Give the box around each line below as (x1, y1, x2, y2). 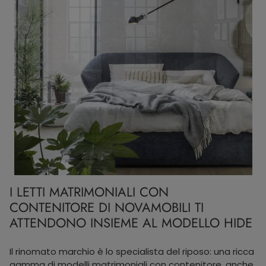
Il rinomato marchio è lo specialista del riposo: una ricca (9, 245, 254, 258)
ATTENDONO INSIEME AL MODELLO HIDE (9, 213, 252, 232)
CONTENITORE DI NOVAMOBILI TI (9, 198, 204, 217)
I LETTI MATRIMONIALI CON (9, 182, 169, 201)
